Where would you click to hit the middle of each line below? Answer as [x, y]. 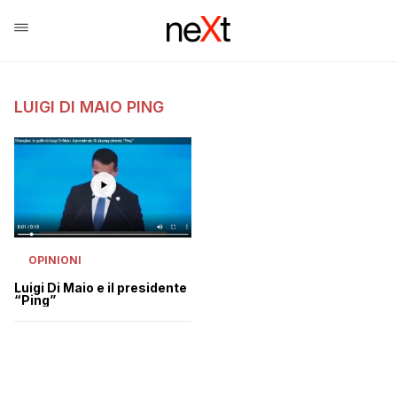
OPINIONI [55, 260]
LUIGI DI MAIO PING [89, 107]
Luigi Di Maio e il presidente [101, 287]
